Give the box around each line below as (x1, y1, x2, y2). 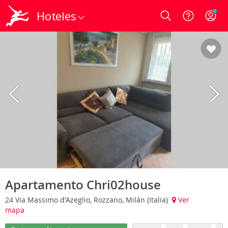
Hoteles (37, 8, 76, 23)
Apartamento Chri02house (5, 176, 161, 193)
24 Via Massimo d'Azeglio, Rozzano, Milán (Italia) (5, 194, 170, 205)
